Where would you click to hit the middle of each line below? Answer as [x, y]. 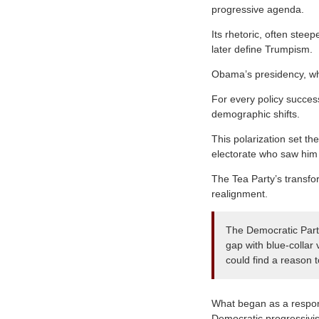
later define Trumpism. [262, 49]
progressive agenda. [258, 9]
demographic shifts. [256, 114]
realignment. [240, 193]
